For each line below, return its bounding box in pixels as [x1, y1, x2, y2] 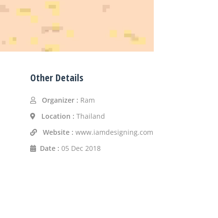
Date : [40, 144, 60, 153]
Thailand [76, 111, 106, 121]
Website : [43, 127, 76, 137]
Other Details [30, 71, 84, 85]
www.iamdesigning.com [75, 127, 154, 137]
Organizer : [42, 95, 79, 105]
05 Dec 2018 [59, 144, 101, 153]
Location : [41, 111, 77, 121]
